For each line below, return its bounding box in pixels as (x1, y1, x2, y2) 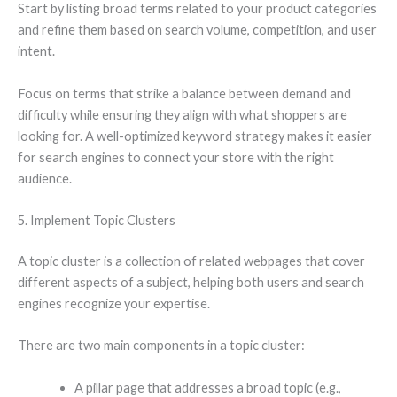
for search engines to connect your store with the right (18, 149, 334, 165)
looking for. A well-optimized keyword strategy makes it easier (18, 128, 372, 144)
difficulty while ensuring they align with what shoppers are (18, 106, 347, 122)
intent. (18, 43, 55, 59)
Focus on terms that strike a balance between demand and (18, 85, 351, 101)
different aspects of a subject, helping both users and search (18, 275, 364, 290)
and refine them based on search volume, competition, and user (18, 22, 377, 38)
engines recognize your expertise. (18, 296, 210, 311)
